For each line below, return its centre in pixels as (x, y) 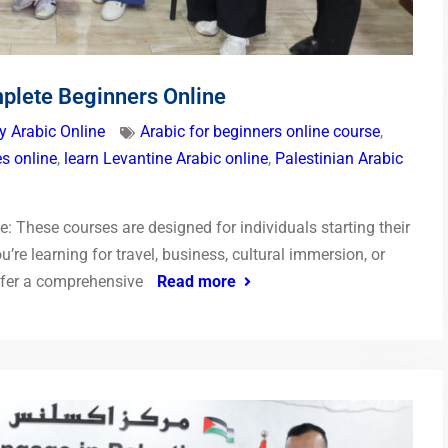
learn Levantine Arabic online (166, 159)
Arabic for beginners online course (260, 132)
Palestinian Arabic (339, 159)
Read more (196, 282)
